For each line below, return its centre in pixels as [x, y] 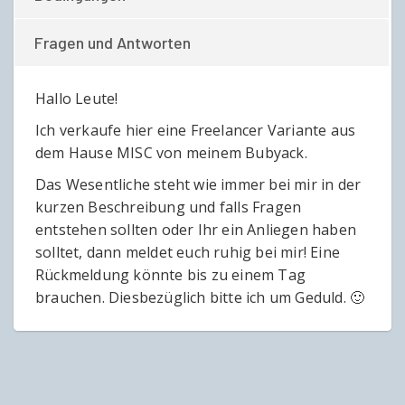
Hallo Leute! [77, 99]
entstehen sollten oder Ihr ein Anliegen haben [196, 230]
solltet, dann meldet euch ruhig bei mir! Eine [188, 253]
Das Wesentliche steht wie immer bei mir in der [198, 185]
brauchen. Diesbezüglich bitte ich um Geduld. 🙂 [200, 298]
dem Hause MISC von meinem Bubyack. [171, 153]
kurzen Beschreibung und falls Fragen [169, 207]
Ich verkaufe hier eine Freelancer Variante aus [196, 131]
